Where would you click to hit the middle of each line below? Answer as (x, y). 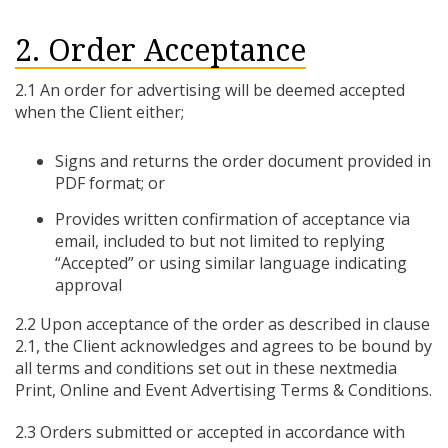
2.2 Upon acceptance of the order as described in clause (222, 324)
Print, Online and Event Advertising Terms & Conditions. (223, 390)
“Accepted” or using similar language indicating (231, 263)
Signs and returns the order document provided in (243, 161)
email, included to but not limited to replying (220, 241)
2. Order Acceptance (160, 50)
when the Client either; (99, 112)
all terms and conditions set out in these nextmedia (206, 368)
